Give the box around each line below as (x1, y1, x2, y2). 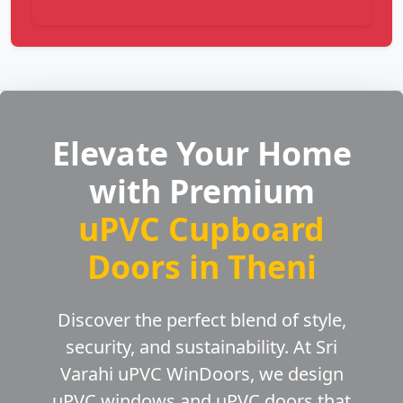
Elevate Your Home (51, 131, 352, 175)
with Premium (88, 169, 315, 213)
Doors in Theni (86, 245, 317, 289)
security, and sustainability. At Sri (66, 335, 337, 360)
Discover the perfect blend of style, (57, 308, 346, 333)
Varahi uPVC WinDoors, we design (59, 362, 344, 387)
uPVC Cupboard (78, 207, 325, 251)
